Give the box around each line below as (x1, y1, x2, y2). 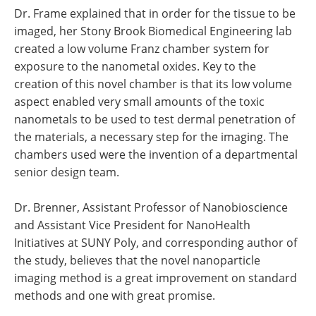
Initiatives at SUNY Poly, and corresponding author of (14, 235, 297, 250)
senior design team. (14, 164, 119, 180)
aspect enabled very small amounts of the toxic (14, 94, 265, 109)
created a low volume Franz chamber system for (14, 41, 269, 56)
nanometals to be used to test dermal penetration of (14, 111, 295, 127)
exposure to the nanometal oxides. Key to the (14, 59, 256, 74)
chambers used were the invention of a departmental (14, 147, 298, 162)
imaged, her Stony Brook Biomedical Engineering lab (14, 23, 292, 39)
